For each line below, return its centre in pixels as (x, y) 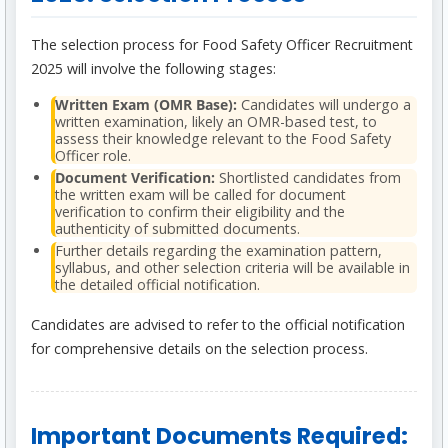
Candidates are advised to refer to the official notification (218, 325)
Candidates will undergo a (324, 105)
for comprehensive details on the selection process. (199, 349)
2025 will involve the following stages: (153, 69)
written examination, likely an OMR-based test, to (216, 122)
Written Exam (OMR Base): (146, 105)
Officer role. (93, 156)
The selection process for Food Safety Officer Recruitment (222, 45)
